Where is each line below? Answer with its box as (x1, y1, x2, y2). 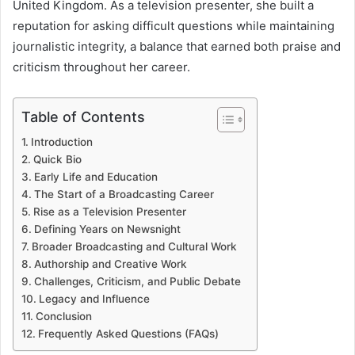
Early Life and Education (33, 170, 158, 183)
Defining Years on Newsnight (33, 222, 181, 235)
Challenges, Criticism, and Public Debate (33, 274, 241, 288)
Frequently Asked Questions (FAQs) (37, 326, 219, 340)
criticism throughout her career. (13, 59, 190, 74)
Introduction (30, 135, 93, 148)
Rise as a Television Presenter (32, 204, 186, 218)
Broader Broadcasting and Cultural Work (31, 239, 237, 253)
